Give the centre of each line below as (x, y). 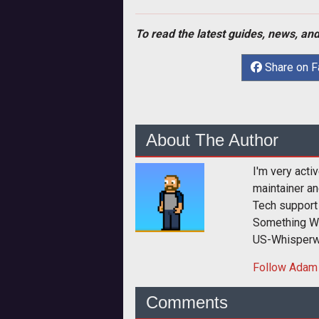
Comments (187, 302)
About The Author (212, 140)
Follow (271, 267)
